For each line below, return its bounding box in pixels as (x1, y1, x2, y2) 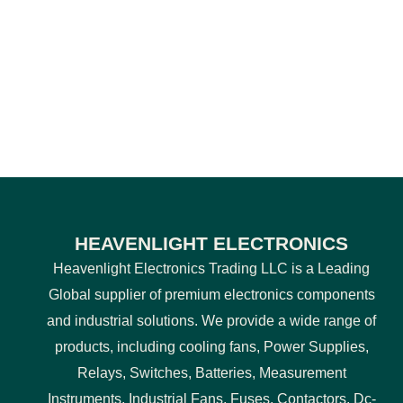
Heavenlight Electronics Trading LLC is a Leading (53, 260, 371, 276)
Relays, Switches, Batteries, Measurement (76, 364, 346, 381)
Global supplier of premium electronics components (48, 286, 375, 302)
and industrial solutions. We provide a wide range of (47, 312, 377, 328)
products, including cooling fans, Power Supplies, (54, 338, 369, 354)
